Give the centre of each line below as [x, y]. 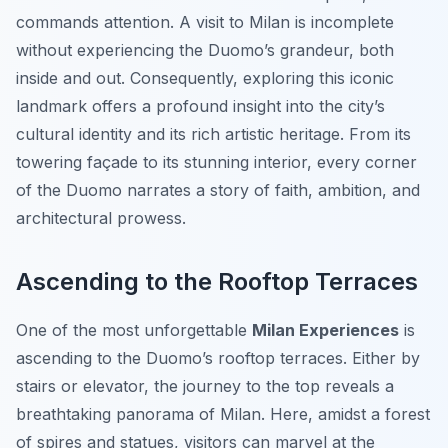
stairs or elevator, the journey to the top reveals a [205, 386]
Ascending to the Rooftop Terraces [217, 282]
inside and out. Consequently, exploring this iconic [205, 78]
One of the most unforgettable [134, 330]
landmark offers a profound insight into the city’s [200, 106]
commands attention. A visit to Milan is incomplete [205, 22]
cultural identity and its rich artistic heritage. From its [213, 134]
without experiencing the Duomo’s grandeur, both [205, 50]
